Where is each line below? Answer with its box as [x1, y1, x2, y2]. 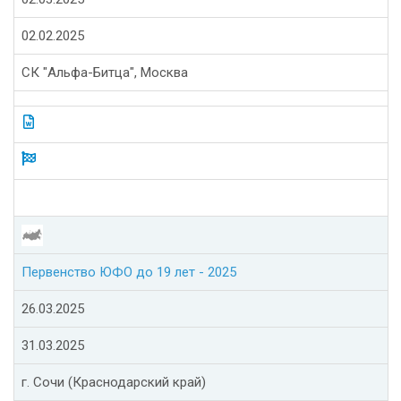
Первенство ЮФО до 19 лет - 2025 [21, 264, 236, 281]
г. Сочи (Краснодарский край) [21, 374, 206, 391]
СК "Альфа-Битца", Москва [21, 64, 188, 81]
